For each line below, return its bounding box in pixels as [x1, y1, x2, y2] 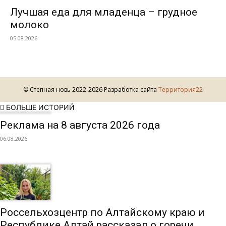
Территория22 [158, 85, 203, 94]
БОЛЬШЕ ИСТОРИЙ [6, 103, 75, 111]
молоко [10, 19, 49, 31]
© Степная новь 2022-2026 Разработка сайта [23, 85, 158, 94]
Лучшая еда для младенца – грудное [10, 6, 197, 18]
